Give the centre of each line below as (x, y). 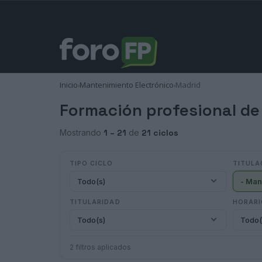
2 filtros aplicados (100, 247)
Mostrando (82, 132)
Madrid (188, 85)
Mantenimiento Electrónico (127, 85)
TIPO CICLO (92, 163)
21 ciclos (160, 133)
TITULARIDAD (95, 202)
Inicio (69, 85)
